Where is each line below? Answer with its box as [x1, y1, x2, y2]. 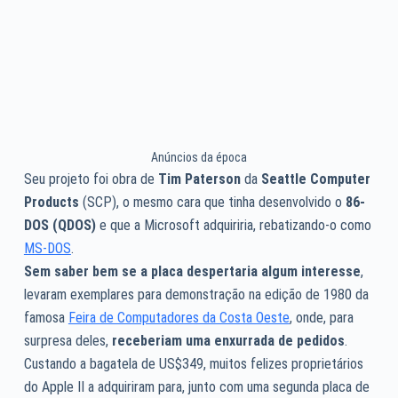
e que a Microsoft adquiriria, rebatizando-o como [95, 216, 371, 234]
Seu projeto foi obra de [23, 170, 158, 187]
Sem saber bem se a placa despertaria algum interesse [23, 262, 361, 280]
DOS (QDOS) [23, 216, 96, 234]
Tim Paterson [157, 170, 241, 187]
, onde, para [289, 308, 354, 326]
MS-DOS [23, 239, 71, 257]
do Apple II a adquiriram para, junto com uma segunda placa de [23, 378, 370, 395]
